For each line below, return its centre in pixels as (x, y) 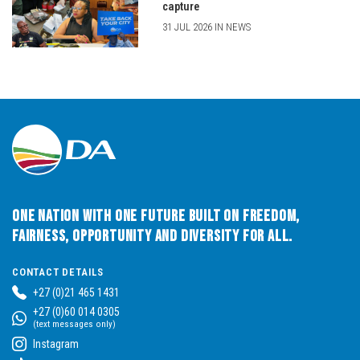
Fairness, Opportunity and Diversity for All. (153, 236)
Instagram (56, 344)
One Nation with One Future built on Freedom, (156, 216)
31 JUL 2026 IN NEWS (206, 27)
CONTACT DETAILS (58, 272)
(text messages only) (74, 324)
